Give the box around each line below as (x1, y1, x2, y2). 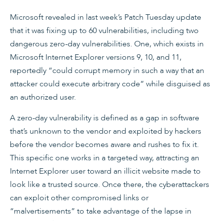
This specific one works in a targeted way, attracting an (10, 152, 199, 163)
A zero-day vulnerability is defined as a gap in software (10, 112, 199, 123)
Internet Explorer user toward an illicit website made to (10, 166, 201, 177)
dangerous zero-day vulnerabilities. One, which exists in (10, 38, 204, 49)
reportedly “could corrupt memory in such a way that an (10, 65, 204, 76)
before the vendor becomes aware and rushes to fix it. (10, 139, 199, 150)
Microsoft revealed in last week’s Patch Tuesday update (10, 12, 201, 23)
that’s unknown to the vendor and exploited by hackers (10, 126, 201, 137)
